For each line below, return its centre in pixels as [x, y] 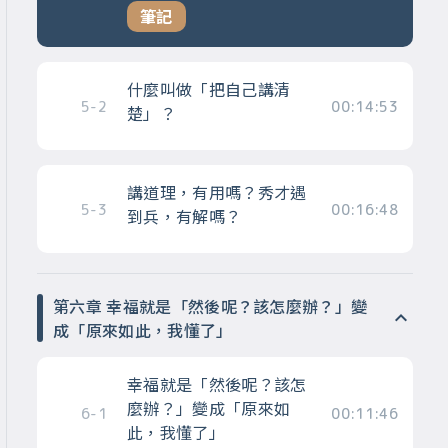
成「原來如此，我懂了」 [143, 330]
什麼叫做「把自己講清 [208, 89]
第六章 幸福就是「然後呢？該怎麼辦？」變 [210, 306]
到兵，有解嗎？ [184, 216]
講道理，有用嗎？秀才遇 [216, 192]
